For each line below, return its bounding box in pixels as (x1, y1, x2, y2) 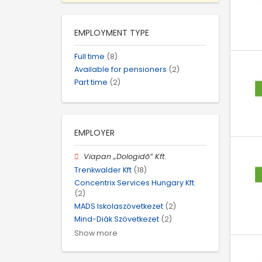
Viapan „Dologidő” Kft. (84, 151, 167, 162)
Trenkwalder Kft (74, 164, 132, 175)
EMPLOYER (74, 127, 115, 139)
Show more (74, 228, 118, 239)
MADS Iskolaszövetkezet (74, 201, 163, 211)
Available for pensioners (74, 64, 167, 74)
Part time (74, 77, 108, 88)
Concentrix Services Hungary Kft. (74, 177, 196, 188)
